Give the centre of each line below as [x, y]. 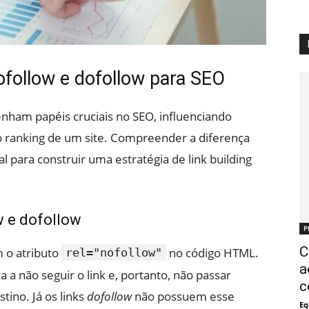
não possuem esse [183, 296]
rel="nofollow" [114, 252]
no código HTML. [212, 253]
